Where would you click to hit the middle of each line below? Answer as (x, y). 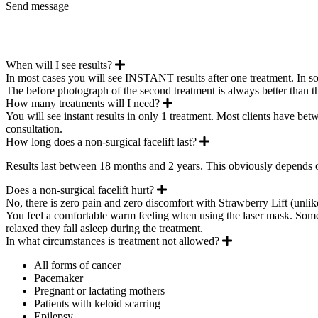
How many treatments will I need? (83, 103)
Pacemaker (59, 278)
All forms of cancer (77, 265)
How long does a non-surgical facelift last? (101, 141)
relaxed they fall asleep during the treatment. (104, 228)
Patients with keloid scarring (97, 303)
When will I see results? (59, 65)
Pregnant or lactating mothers (99, 290)
